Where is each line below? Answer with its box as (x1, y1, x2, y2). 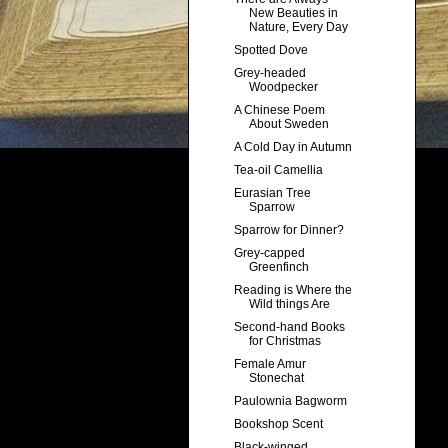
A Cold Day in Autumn (233, 140, 352, 155)
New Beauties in (248, 6, 338, 21)
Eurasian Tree (233, 186, 311, 201)
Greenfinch (248, 260, 309, 275)
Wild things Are (248, 297, 330, 312)
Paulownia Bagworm (233, 394, 347, 409)
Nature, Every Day (248, 20, 348, 35)
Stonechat (248, 371, 304, 386)
